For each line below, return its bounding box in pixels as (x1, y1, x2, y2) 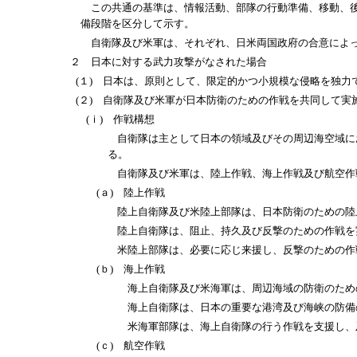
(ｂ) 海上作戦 (96, 263, 166, 275)
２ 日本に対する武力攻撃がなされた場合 (70, 56, 267, 68)
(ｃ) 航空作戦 (96, 339, 166, 351)
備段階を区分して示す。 (80, 18, 195, 29)
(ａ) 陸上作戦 (96, 186, 166, 198)
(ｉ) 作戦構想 (86, 113, 155, 125)
